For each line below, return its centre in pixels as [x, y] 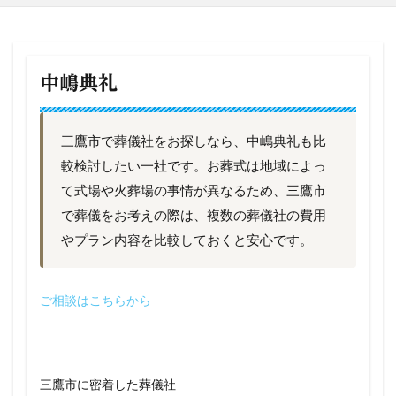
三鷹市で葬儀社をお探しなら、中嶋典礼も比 [194, 141]
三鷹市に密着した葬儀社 [108, 384]
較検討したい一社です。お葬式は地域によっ [194, 165]
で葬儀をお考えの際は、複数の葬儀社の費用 [194, 215]
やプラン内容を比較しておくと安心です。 [187, 240]
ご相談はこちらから [95, 300]
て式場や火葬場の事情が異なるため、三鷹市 [194, 190]
